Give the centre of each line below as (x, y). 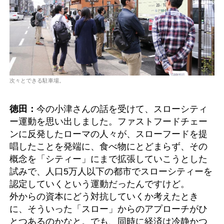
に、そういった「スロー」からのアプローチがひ (108, 208)
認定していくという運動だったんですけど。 (99, 183)
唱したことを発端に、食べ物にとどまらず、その (108, 146)
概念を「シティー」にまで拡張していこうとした (108, 158)
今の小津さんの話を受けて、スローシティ (122, 108)
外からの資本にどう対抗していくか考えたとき (104, 196)
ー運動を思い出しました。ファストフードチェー (108, 121)
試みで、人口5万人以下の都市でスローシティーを (111, 171)
